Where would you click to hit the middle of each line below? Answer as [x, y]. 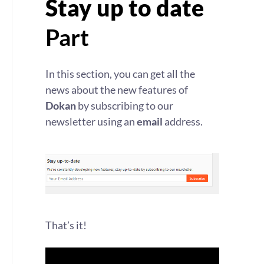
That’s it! [66, 225]
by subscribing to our [125, 105]
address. [183, 121]
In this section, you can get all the [120, 74]
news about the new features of [117, 90]
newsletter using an [91, 121]
